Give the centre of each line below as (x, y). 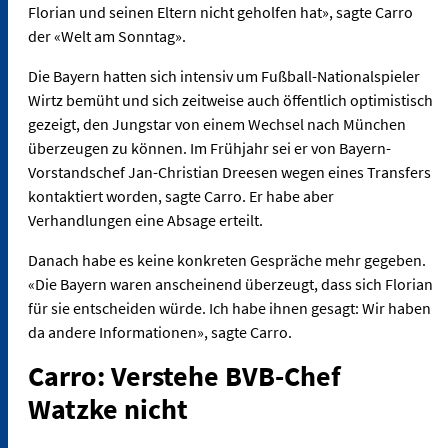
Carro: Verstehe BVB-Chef (184, 376)
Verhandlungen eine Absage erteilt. (145, 220)
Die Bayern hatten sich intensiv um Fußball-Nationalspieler (224, 76)
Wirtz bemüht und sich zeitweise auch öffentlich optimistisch (230, 100)
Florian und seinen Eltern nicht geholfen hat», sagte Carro (220, 12)
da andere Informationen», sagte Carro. (160, 332)
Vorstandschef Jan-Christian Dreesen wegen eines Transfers (229, 172)
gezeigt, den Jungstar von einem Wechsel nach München (217, 124)
